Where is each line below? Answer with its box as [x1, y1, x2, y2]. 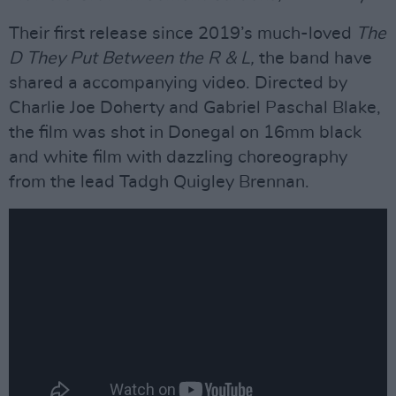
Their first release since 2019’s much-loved [9, 25, 356, 42]
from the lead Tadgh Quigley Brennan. [9, 173, 309, 191]
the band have [259, 49, 372, 67]
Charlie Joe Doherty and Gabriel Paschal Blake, [9, 99, 381, 117]
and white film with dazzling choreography [9, 148, 347, 166]
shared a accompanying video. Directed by [9, 74, 347, 92]
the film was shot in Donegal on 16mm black [9, 124, 362, 141]
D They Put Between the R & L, [9, 49, 259, 67]
